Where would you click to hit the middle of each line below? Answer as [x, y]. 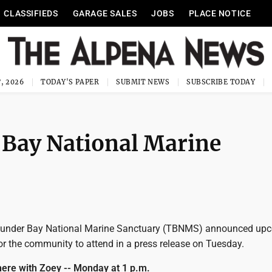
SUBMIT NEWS [143, 82]
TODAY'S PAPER [70, 82]
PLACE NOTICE [220, 13]
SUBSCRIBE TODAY [221, 82]
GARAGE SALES [105, 13]
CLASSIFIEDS [31, 13]
